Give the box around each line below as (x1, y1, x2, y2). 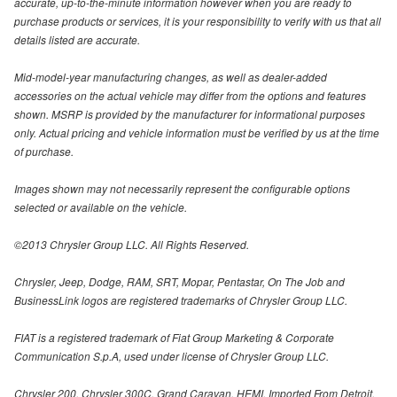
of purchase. (14, 144, 74, 160)
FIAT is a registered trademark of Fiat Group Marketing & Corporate (14, 330, 334, 346)
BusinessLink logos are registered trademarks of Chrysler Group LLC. (14, 292, 347, 308)
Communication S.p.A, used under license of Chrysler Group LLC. (14, 348, 329, 364)
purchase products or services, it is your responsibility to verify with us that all (14, 13, 381, 29)
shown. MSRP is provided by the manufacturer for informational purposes (14, 106, 365, 122)
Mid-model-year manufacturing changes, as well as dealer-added (14, 69, 327, 85)
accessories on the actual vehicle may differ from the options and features (14, 88, 366, 104)
